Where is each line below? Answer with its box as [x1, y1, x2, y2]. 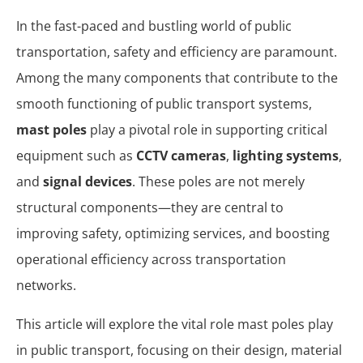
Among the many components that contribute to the [16, 69, 338, 87]
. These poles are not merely [132, 173, 305, 190]
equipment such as [16, 147, 136, 164]
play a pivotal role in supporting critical [87, 121, 327, 139]
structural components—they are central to [16, 199, 284, 216]
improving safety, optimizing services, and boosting [16, 224, 330, 242]
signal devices [43, 173, 132, 190]
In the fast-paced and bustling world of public [16, 17, 292, 35]
